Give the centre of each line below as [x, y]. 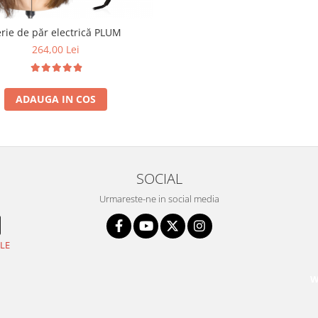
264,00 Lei [56, 50]
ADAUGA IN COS [56, 99]
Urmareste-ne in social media [159, 199]
